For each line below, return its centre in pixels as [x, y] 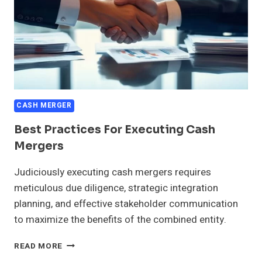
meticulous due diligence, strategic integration [116, 188]
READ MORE [39, 246]
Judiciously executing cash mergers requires [113, 172]
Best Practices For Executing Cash [115, 130]
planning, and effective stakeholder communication [126, 204]
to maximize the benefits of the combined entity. [120, 219]
